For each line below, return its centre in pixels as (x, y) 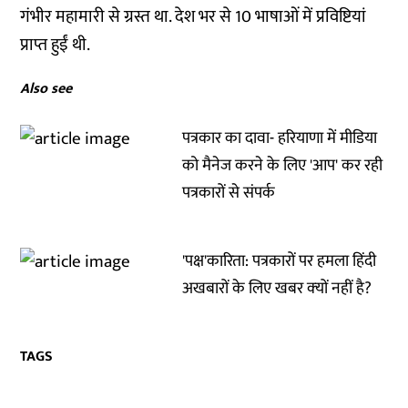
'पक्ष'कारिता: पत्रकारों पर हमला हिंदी (280, 261)
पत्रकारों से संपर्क (229, 193)
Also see (46, 89)
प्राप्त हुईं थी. (56, 45)
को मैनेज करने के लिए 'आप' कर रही (283, 166)
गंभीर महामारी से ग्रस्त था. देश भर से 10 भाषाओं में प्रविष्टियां (194, 17)
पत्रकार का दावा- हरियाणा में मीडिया (280, 138)
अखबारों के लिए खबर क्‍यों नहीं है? (277, 289)
